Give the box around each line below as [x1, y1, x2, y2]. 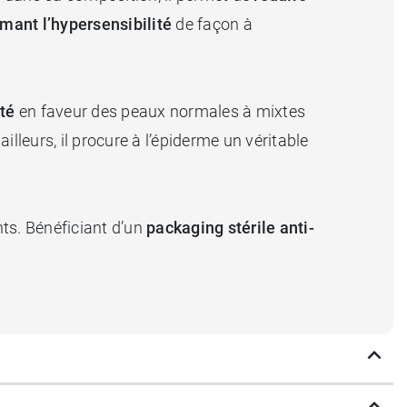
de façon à [172, 14, 253, 34]
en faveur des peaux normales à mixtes [15, 101, 305, 121]
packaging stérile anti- [146, 217, 314, 237]
